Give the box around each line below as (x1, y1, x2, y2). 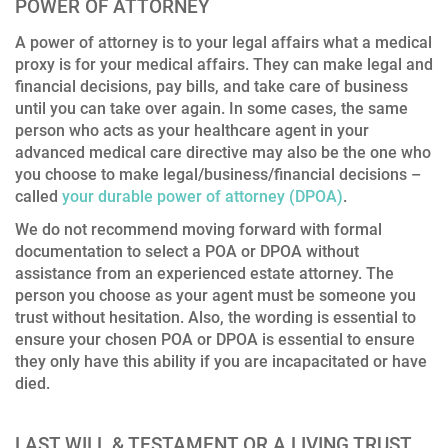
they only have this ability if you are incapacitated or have (15, 351, 427, 371)
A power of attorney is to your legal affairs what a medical (15, 32, 432, 52)
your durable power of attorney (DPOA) (62, 186, 343, 206)
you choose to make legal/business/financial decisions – (15, 164, 421, 184)
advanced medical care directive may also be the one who (15, 142, 431, 162)
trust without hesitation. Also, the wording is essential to (15, 307, 416, 327)
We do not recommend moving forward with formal (15, 219, 382, 239)
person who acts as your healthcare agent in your (15, 120, 369, 140)
